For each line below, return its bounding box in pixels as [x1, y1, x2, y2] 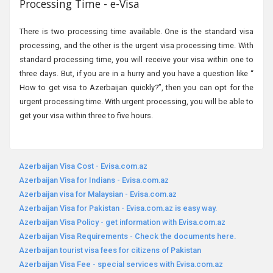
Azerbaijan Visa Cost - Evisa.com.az [18, 161, 147, 171]
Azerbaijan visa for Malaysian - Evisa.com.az [18, 190, 177, 199]
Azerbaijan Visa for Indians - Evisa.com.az [18, 175, 169, 185]
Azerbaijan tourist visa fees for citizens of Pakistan [18, 246, 201, 255]
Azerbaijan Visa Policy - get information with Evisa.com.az [18, 218, 225, 227]
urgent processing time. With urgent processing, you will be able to [19, 97, 254, 107]
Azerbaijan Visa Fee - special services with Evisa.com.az [18, 260, 223, 269]
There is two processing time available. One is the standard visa [19, 27, 254, 37]
